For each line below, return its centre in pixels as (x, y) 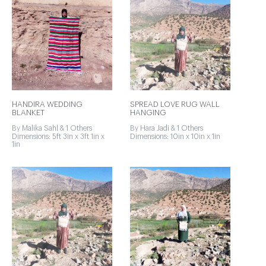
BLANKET (28, 113)
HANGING (148, 113)
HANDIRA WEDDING (47, 104)
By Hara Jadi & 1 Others (167, 128)
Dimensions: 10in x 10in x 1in (175, 137)
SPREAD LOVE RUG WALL (175, 104)
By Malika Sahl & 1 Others (52, 128)
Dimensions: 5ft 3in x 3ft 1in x (58, 137)
